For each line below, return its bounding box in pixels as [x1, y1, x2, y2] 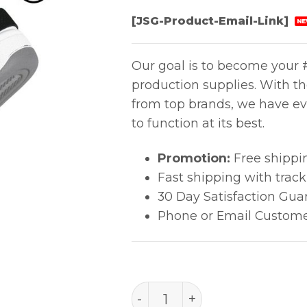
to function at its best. [131, 116, 265, 131]
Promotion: [157, 151, 230, 166]
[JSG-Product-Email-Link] [131, 14, 292, 27]
